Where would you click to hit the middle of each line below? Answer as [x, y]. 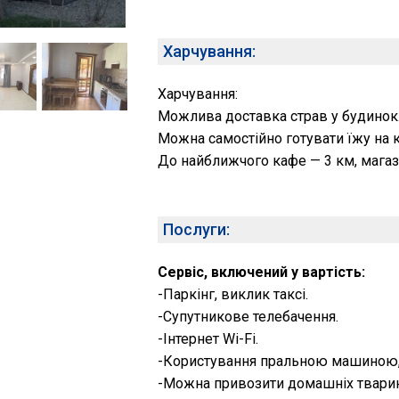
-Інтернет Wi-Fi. [208, 339]
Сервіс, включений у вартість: [261, 272]
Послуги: [196, 229]
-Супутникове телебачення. [248, 317]
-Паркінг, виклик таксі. [233, 294]
